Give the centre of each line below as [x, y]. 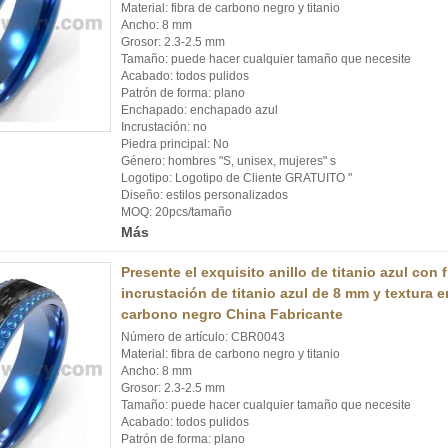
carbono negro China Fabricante [232, 314]
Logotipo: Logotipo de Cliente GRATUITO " [236, 178]
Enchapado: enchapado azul [199, 110]
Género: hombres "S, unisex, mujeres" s [228, 161]
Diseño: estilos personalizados [204, 195]
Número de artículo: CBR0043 [203, 337]
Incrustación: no [164, 127]
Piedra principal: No [175, 144]
